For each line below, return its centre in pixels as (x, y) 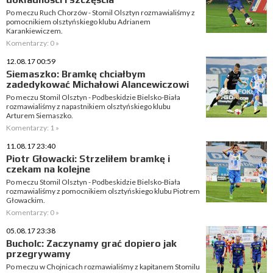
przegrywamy (38, 254)
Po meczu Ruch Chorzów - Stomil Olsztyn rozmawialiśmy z (101, 12)
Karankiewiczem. (34, 31)
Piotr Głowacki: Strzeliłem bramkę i (88, 159)
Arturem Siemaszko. (40, 115)
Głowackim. (26, 200)
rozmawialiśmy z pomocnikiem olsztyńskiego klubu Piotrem (103, 191)
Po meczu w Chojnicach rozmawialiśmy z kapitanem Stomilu (103, 267)
